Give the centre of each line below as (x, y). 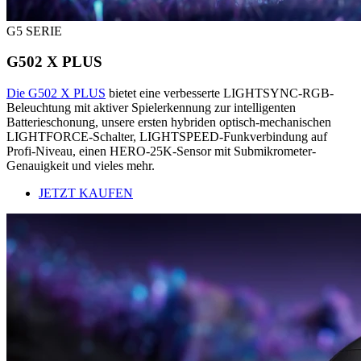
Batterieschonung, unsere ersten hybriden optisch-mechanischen (169, 122)
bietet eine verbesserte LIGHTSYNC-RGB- (220, 93)
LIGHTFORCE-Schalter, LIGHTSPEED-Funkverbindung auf (167, 137)
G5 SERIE (34, 31)
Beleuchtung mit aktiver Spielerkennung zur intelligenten (151, 108)
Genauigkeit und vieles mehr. (81, 166)
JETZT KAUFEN (86, 193)
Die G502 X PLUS (56, 93)
